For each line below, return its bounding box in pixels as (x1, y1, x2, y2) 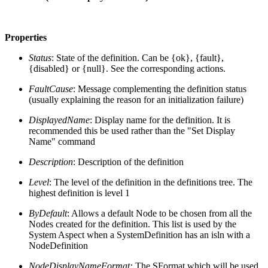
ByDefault (29, 208, 67, 218)
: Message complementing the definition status (73, 83, 246, 94)
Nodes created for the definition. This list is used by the (29, 218, 236, 229)
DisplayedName (29, 114, 90, 125)
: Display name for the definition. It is (90, 114, 230, 125)
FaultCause (29, 83, 73, 94)
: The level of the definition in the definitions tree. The (49, 176, 252, 187)
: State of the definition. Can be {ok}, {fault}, (51, 52, 224, 63)
